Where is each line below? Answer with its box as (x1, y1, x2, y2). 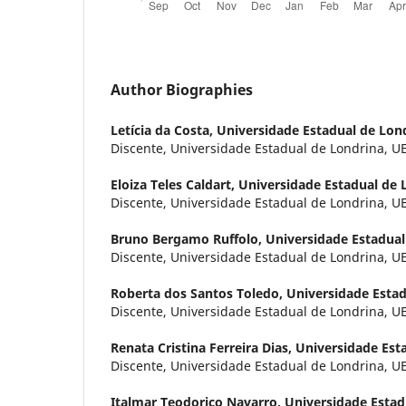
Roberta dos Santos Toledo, (111, 284, 286, 302)
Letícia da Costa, (111, 121, 217, 139)
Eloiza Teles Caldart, (111, 175, 238, 193)
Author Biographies (111, 79, 253, 100)
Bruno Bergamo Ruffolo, (111, 229, 266, 247)
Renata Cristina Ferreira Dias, (111, 338, 295, 356)
